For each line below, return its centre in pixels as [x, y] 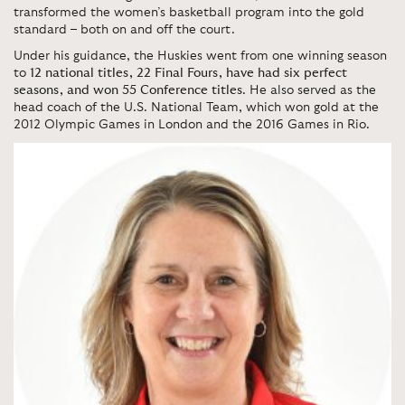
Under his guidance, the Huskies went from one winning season [200, 56]
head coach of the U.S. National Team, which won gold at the [196, 107]
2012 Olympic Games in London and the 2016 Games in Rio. [193, 124]
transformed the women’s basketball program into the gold [189, 12]
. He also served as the [309, 90]
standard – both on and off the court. [124, 29]
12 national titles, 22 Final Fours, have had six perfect [188, 73]
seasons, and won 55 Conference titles [128, 90]
